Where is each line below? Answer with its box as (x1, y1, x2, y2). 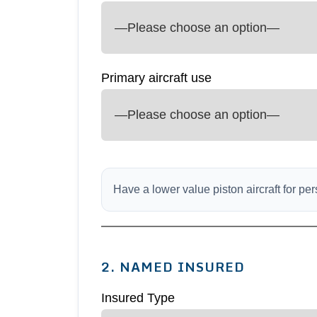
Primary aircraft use (101, 70, 212, 85)
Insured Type (101, 291, 175, 306)
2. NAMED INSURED (101, 256, 246, 278)
